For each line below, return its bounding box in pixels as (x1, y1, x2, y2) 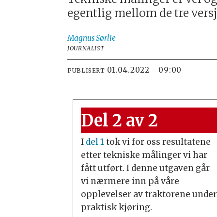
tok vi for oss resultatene (104, 136, 211, 147)
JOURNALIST (67, 45, 105, 52)
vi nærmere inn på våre (81, 175, 180, 186)
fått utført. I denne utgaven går (81, 162, 210, 173)
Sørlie (96, 33, 116, 43)
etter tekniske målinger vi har (81, 149, 208, 160)
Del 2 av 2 (81, 110, 158, 131)
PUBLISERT (67, 66, 105, 74)
